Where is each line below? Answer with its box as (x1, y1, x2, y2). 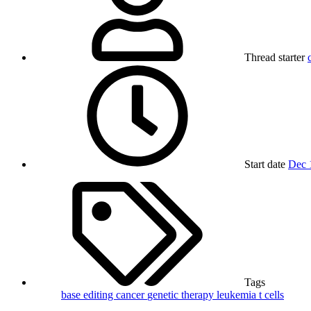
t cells (259, 289, 284, 301)
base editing (61, 289, 116, 301)
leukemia (217, 289, 259, 301)
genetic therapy (147, 289, 217, 301)
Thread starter (244, 51, 305, 64)
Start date (244, 158, 285, 171)
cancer (116, 289, 147, 301)
